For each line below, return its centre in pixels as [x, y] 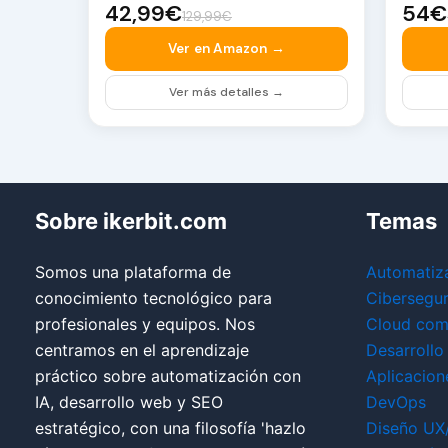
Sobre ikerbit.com [131, 221]
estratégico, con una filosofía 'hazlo [170, 428]
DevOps [396, 402]
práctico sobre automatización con [168, 376]
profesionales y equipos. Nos [145, 324]
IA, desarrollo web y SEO [129, 402]
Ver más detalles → [226, 92]
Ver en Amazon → [226, 49]
